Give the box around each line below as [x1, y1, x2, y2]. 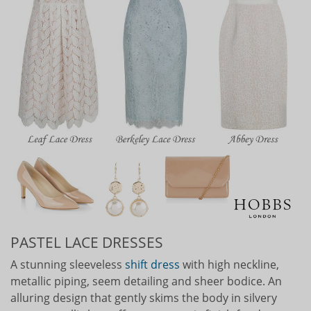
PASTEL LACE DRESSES [10, 232, 163, 252]
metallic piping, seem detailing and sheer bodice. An [10, 273, 282, 289]
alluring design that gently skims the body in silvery [10, 289, 277, 305]
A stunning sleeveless [10, 256, 125, 272]
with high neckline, [180, 256, 279, 272]
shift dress [125, 256, 180, 272]
